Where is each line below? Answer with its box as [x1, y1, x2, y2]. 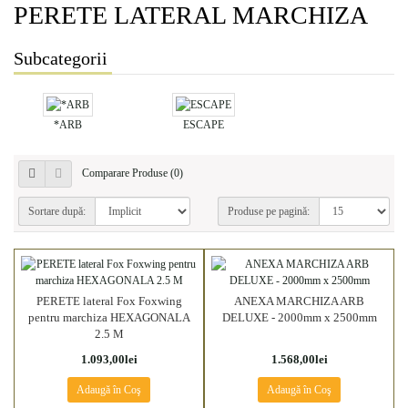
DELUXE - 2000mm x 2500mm [221, 311, 377, 324]
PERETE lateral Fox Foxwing [36, 294, 182, 308]
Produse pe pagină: [228, 205, 310, 218]
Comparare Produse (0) [82, 166, 183, 179]
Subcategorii [14, 48, 107, 68]
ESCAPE [183, 118, 225, 131]
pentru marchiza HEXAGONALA [27, 311, 190, 324]
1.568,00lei [270, 352, 328, 366]
